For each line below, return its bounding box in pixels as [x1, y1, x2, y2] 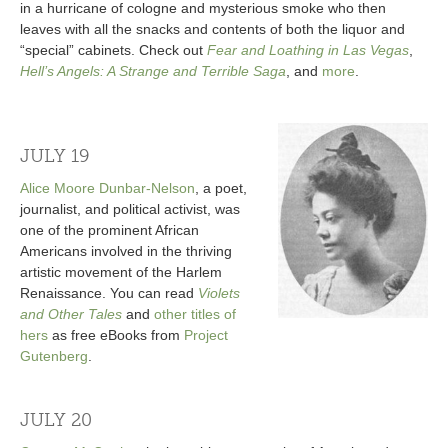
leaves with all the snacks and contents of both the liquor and [20, 21, 405, 38]
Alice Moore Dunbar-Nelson [20, 180, 195, 197]
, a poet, [195, 180, 247, 197]
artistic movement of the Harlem [20, 264, 222, 281]
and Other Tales [20, 306, 122, 323]
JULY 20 [20, 409, 92, 431]
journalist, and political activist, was [20, 201, 240, 218]
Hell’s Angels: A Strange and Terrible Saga [20, 63, 286, 80]
